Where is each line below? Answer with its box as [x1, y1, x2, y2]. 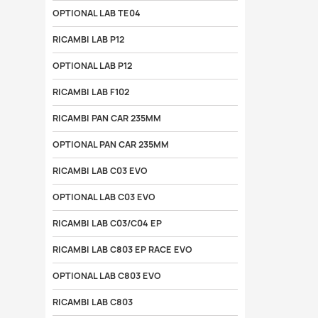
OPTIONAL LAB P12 [52, 60, 132, 72]
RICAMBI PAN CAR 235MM [52, 112, 161, 124]
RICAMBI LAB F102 [52, 86, 129, 98]
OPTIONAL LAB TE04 [52, 7, 141, 19]
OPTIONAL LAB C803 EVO [52, 270, 161, 282]
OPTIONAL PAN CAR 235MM [52, 138, 169, 150]
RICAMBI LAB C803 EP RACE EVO [52, 243, 192, 256]
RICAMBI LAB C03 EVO [52, 165, 148, 177]
